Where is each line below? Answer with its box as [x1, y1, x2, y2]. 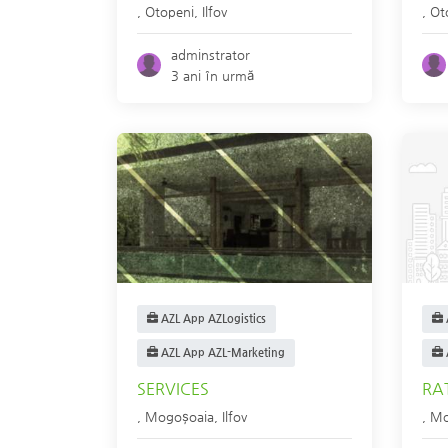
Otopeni [145, 4, 194, 19]
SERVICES [137, 379, 209, 398]
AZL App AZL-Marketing [158, 346, 285, 359]
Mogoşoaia [145, 409, 214, 424]
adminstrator [171, 47, 251, 62]
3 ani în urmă [171, 68, 255, 83]
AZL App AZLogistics [158, 312, 266, 325]
